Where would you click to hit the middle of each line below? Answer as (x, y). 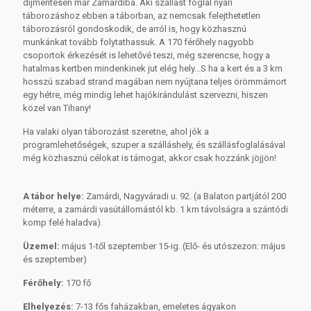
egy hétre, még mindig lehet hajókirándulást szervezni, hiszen (145, 94)
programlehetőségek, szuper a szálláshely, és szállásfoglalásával (154, 144)
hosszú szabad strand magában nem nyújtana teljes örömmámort (155, 81)
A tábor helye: (53, 196)
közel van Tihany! (57, 108)
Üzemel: (41, 246)
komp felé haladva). (63, 222)
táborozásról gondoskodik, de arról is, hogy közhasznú (135, 28)
